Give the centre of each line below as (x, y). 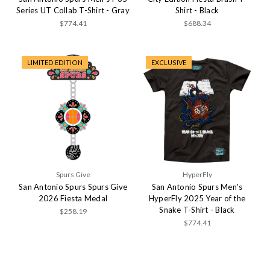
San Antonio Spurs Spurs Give (73, 187)
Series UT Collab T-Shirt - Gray (73, 10)
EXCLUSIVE (169, 62)
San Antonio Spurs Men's (197, 187)
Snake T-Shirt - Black (197, 210)
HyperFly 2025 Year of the (197, 199)
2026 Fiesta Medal (73, 199)
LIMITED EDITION (55, 62)
